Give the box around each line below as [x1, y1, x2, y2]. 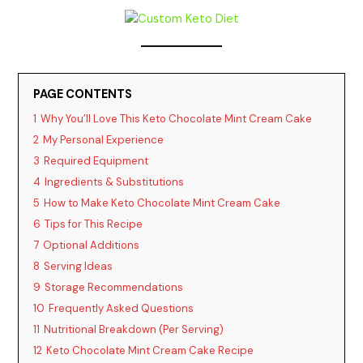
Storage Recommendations [45, 280, 184, 294]
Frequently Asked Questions [49, 301, 194, 315]
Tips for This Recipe [45, 216, 143, 231]
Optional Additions [43, 237, 140, 252]
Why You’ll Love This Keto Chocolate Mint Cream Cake [41, 111, 313, 126]
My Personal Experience [43, 132, 164, 147]
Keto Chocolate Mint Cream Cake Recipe [46, 343, 254, 357]
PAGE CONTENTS [33, 86, 133, 102]
